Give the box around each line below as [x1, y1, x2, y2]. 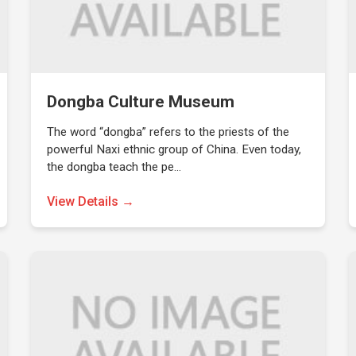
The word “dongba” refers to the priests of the [47, 125, 290, 139]
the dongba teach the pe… [47, 160, 182, 174]
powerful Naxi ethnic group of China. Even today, [47, 142, 302, 157]
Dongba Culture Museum [47, 92, 235, 111]
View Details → [47, 194, 135, 209]
